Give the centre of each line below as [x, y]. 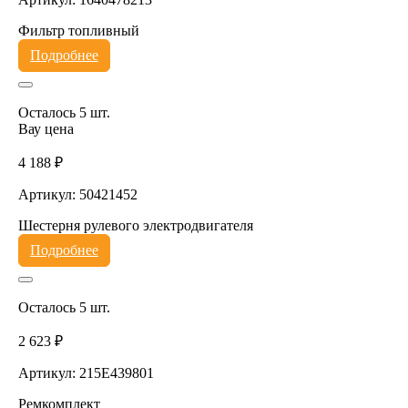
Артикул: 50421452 [77, 194]
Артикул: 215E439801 [86, 372]
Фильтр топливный [78, 30]
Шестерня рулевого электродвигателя [135, 225]
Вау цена [46, 128]
